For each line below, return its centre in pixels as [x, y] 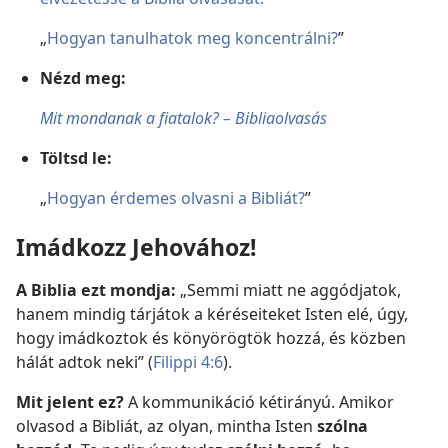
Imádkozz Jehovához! [136, 247]
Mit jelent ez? [70, 402]
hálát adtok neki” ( [84, 362]
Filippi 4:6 [188, 362]
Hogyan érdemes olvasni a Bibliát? [176, 197]
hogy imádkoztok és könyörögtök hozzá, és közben [211, 338]
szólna [342, 426]
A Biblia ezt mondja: [96, 290]
